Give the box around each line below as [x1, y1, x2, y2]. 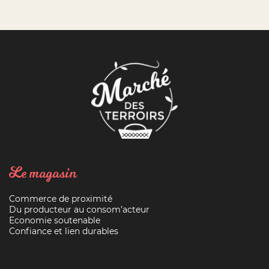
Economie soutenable [9, 215, 100, 226]
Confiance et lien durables [9, 226, 118, 237]
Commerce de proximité [9, 193, 112, 204]
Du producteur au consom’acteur [9, 204, 150, 215]
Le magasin [9, 163, 77, 184]
